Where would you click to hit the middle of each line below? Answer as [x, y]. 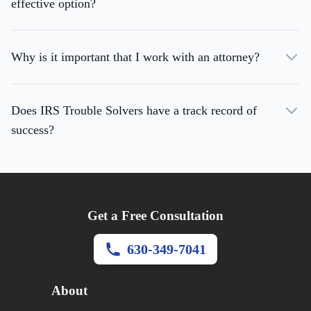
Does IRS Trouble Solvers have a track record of [134, 111]
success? [33, 130]
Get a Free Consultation [155, 216]
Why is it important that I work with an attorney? [135, 57]
